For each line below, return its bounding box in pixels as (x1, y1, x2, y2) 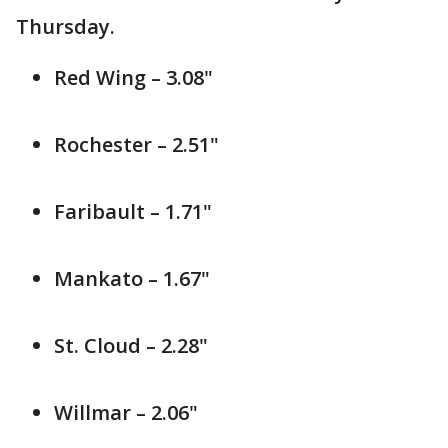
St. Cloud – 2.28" (54, 332, 208, 360)
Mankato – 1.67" (54, 265, 210, 293)
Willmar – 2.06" (54, 399, 198, 427)
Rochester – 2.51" (54, 131, 219, 159)
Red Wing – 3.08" (54, 64, 213, 92)
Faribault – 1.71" (54, 198, 212, 226)
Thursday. (16, 13, 115, 41)
